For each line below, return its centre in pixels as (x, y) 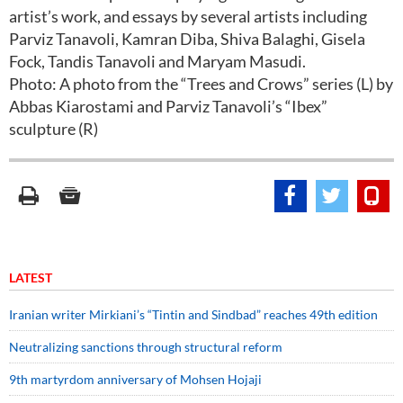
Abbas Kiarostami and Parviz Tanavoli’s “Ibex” (168, 106)
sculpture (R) (54, 129)
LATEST (31, 278)
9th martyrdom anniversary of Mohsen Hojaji (135, 379)
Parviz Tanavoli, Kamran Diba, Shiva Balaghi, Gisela (187, 39)
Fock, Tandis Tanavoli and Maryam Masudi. (157, 61)
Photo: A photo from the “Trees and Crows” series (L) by (201, 84)
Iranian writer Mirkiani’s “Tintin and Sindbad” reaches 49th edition (193, 314)
